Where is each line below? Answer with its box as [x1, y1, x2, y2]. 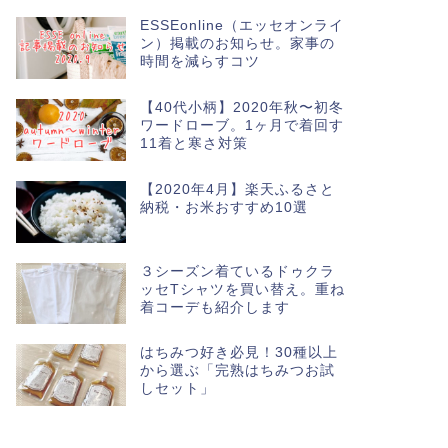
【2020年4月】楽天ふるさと [139, 181, 335, 197]
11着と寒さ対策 [139, 135, 248, 151]
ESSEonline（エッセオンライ [139, 17, 344, 33]
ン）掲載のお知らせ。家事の [139, 35, 335, 51]
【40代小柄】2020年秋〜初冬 [139, 99, 344, 115]
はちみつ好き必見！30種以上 [139, 345, 338, 361]
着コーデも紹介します [139, 299, 290, 315]
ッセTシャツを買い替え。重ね [139, 281, 345, 297]
